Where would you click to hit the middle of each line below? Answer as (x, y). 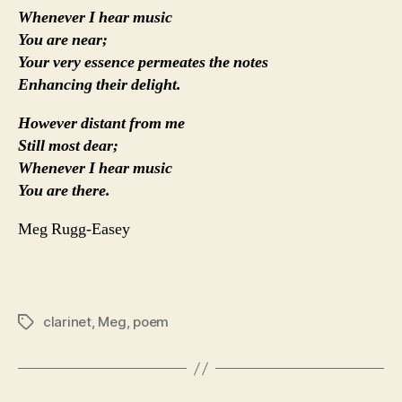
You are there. (64, 191)
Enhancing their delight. (100, 85)
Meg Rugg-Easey (74, 230)
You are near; (63, 40)
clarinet (67, 322)
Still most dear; (68, 146)
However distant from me (101, 124)
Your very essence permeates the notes (143, 63)
